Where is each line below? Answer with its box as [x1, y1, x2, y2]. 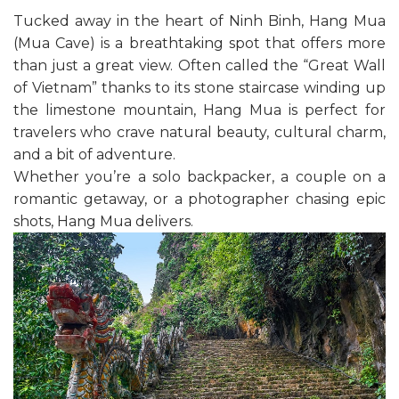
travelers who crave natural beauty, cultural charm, [13, 123, 386, 141]
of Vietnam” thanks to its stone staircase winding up [13, 78, 386, 96]
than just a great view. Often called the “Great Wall [13, 56, 386, 74]
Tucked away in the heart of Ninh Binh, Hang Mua [13, 12, 386, 29]
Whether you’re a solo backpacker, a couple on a [13, 167, 386, 185]
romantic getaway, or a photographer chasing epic [13, 190, 386, 208]
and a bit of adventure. [13, 145, 175, 163]
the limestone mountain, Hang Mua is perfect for [13, 101, 386, 118]
